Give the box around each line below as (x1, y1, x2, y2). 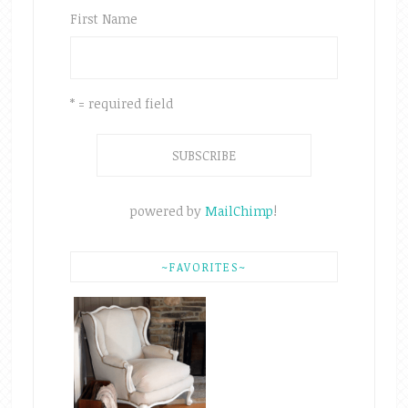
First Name (69, 9, 138, 27)
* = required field (69, 94, 173, 112)
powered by (130, 201, 206, 219)
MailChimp (205, 201, 274, 219)
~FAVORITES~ (160, 259, 247, 274)
